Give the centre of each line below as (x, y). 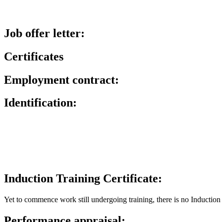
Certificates (34, 56)
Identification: (40, 103)
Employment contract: (61, 80)
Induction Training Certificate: (83, 179)
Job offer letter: (44, 33)
